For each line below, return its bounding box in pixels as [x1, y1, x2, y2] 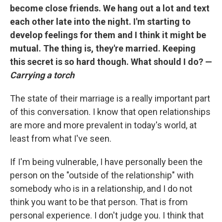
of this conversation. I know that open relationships [10, 106, 211, 117]
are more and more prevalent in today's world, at [10, 119, 197, 130]
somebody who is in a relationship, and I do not [10, 183, 192, 194]
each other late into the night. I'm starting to [10, 16, 191, 27]
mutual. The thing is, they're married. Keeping [10, 43, 196, 54]
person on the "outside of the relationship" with [10, 169, 194, 180]
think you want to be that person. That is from [10, 196, 188, 207]
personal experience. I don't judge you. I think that [10, 210, 204, 221]
